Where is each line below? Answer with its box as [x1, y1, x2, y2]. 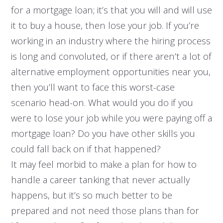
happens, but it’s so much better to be [10, 189, 172, 202]
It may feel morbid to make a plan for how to [10, 158, 197, 171]
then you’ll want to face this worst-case [10, 81, 175, 94]
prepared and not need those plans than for [10, 204, 199, 217]
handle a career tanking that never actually [10, 173, 190, 186]
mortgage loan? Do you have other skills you [10, 127, 195, 140]
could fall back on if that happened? [10, 142, 161, 155]
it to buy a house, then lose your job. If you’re [10, 19, 199, 32]
